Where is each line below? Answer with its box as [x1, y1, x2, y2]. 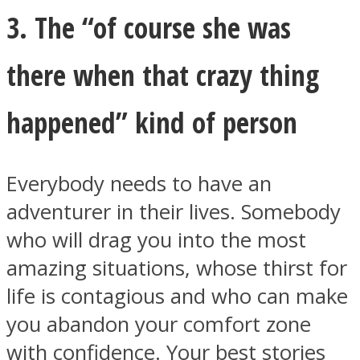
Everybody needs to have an [6, 169, 272, 198]
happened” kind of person [6, 102, 297, 141]
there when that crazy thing [6, 55, 319, 94]
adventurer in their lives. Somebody [6, 197, 341, 226]
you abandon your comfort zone [6, 309, 311, 338]
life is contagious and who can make [6, 281, 348, 310]
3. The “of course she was [6, 7, 291, 47]
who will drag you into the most [6, 225, 306, 254]
